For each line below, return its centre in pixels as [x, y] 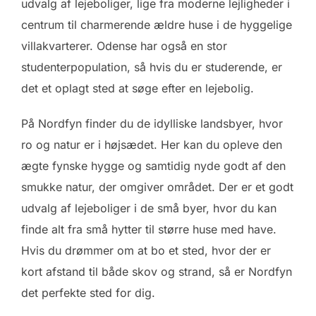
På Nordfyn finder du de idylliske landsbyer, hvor [152, 124]
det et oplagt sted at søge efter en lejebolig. [138, 89]
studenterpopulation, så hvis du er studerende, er [152, 67]
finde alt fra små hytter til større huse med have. [149, 230]
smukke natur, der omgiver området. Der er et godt [157, 187]
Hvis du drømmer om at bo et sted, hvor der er [146, 251]
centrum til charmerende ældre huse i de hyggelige [157, 25]
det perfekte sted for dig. [88, 293]
